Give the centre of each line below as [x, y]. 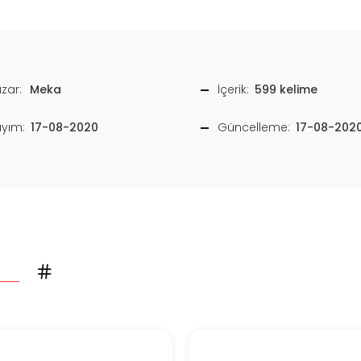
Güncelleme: [254, 128]
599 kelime [286, 90]
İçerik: [234, 90]
